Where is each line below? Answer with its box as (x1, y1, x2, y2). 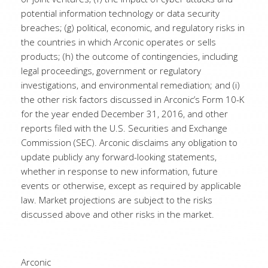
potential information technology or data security (21, 7, 220, 19)
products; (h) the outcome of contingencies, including (21, 50, 237, 62)
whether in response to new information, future (21, 165, 218, 177)
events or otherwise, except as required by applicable (21, 179, 241, 191)
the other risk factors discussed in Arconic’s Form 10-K (21, 93, 244, 105)
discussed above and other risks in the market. (21, 208, 214, 220)
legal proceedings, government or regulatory (21, 65, 201, 77)
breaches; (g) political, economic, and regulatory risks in (21, 22, 245, 33)
